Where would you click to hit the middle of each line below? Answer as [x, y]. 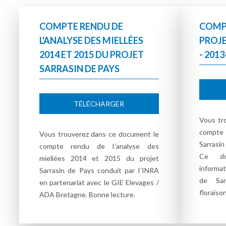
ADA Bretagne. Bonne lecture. [87, 194]
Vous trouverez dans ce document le [99, 134]
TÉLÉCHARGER [99, 104]
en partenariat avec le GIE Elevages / [99, 182]
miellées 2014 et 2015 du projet [99, 158]
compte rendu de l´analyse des [99, 146]
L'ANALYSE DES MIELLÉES [91, 40]
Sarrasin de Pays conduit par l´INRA [99, 170]
